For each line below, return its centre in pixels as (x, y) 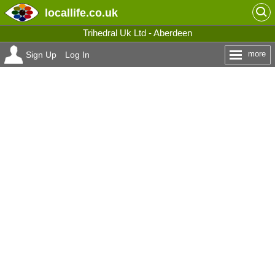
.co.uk (102, 13)
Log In (77, 55)
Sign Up (41, 55)
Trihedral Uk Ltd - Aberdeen (137, 33)
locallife (65, 13)
